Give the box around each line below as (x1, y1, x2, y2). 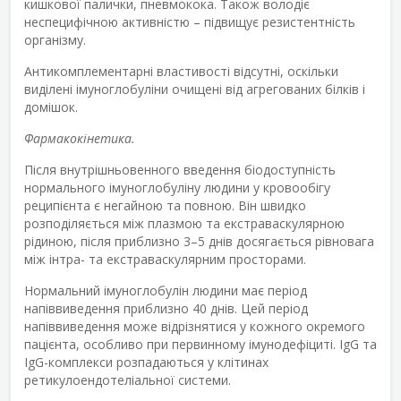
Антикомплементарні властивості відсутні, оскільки (24, 62, 338, 80)
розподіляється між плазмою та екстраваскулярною (24, 214, 345, 232)
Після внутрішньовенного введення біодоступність (24, 160, 336, 178)
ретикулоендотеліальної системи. (24, 371, 231, 388)
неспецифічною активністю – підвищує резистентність (24, 13, 355, 30)
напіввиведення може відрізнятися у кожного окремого (24, 317, 365, 335)
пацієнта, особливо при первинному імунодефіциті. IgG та (24, 335, 377, 353)
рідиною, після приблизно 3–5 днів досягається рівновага (24, 232, 374, 250)
